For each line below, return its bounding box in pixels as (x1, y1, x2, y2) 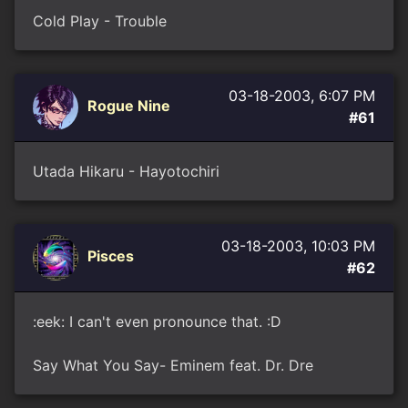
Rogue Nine (87, 97, 170, 116)
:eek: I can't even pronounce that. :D (33, 312, 281, 331)
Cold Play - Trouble (33, 12, 167, 30)
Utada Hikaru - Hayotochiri (33, 162, 219, 180)
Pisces (87, 247, 134, 266)
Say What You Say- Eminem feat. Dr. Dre (33, 356, 313, 374)
